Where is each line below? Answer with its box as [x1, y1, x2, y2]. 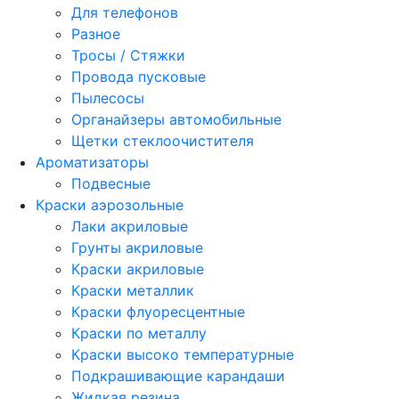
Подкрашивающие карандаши [71, 367, 285, 386]
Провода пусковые [71, 68, 206, 86]
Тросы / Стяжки [71, 46, 185, 65]
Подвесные [71, 175, 151, 193]
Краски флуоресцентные [71, 303, 245, 322]
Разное [71, 25, 120, 44]
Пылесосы [71, 89, 144, 108]
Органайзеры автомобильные [71, 110, 281, 129]
